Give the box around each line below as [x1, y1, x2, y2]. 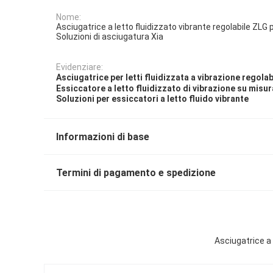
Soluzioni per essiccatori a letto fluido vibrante [56, 94, 249, 104]
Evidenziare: [56, 62, 103, 73]
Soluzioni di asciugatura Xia [56, 32, 163, 42]
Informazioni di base [56, 131, 149, 143]
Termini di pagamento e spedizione [56, 167, 216, 179]
